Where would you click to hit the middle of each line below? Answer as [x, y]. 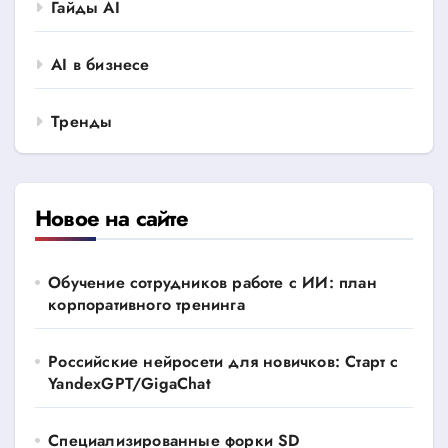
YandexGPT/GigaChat [129, 383]
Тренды [82, 121]
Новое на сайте [111, 217]
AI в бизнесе [100, 64]
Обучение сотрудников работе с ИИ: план [212, 282]
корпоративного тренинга [146, 304]
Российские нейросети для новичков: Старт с [223, 361]
